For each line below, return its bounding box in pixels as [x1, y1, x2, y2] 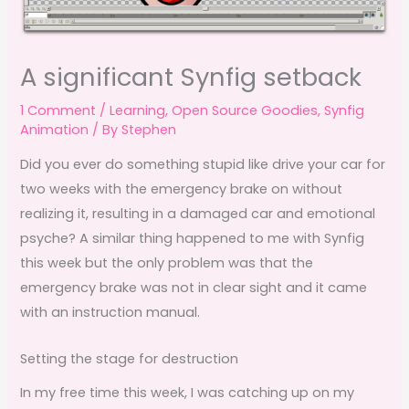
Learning [110, 100, 166, 120]
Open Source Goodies [172, 100, 319, 120]
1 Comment [20, 100, 97, 120]
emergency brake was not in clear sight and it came [20, 278, 368, 298]
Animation [20, 120, 89, 139]
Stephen [121, 120, 177, 139]
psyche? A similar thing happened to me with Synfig [20, 229, 365, 248]
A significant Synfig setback [20, 58, 362, 95]
